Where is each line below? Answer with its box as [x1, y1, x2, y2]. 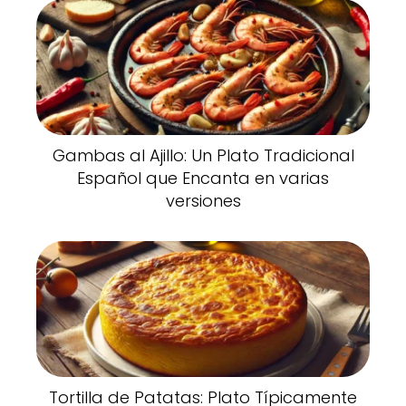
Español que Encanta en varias [77, 167, 329, 190]
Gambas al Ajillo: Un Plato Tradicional [52, 144, 354, 168]
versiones [165, 189, 241, 213]
